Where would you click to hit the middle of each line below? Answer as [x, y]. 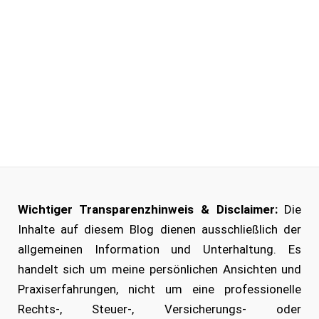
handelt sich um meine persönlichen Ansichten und [159, 269]
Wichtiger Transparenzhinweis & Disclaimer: [147, 209]
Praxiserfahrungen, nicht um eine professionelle [159, 289]
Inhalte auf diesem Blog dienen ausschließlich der [159, 229]
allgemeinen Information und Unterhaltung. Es [159, 249]
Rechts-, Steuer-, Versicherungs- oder [159, 309]
